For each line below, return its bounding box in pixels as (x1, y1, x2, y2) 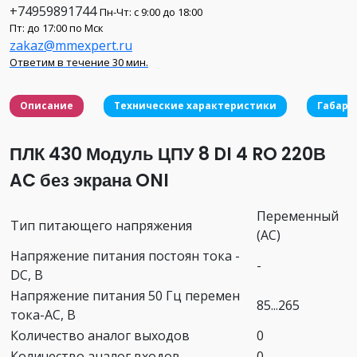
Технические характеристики (114, 98, 277, 112)
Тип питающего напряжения (10, 216, 192, 234)
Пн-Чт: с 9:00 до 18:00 (100, 4, 202, 19)
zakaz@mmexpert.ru (10, 36, 132, 54)
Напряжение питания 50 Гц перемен (10, 286, 240, 304)
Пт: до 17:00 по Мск (10, 20, 104, 35)
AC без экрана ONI (10, 167, 169, 193)
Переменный (257, 206, 339, 225)
